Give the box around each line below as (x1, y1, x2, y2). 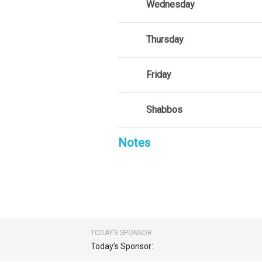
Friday (146, 69, 171, 81)
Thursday (146, 34, 184, 46)
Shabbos (146, 104, 182, 116)
